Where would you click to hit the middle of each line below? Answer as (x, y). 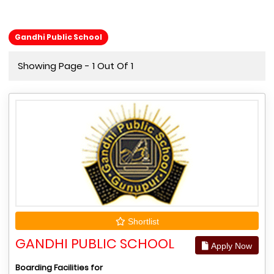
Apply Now (230, 246)
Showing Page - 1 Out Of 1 (76, 66)
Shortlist (142, 221)
